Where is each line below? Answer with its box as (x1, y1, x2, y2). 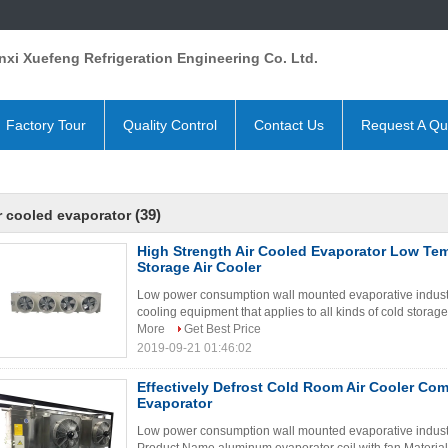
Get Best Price (184, 322, 261, 336)
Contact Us (254, 117, 324, 133)
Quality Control (123, 117, 217, 133)
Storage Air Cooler (137, 259, 261, 275)
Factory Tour (6, 117, 86, 133)
